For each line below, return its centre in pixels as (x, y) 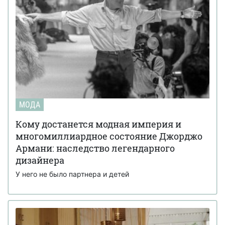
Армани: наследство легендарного (95, 148)
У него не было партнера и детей (72, 174)
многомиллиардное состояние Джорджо (109, 136)
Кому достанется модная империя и (98, 124)
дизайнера (40, 160)
